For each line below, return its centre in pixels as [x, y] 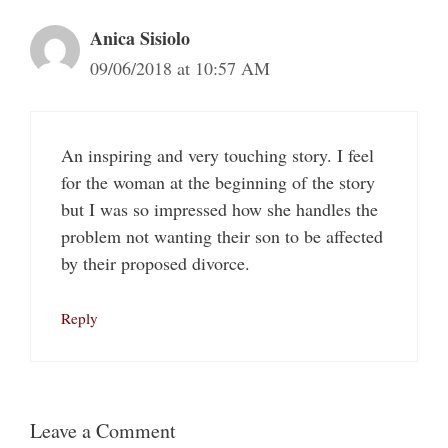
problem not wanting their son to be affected [222, 236]
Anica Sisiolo [140, 38]
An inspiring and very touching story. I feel [217, 155]
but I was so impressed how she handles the [219, 209]
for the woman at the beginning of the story [218, 182]
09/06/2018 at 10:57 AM [180, 68]
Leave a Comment [103, 431]
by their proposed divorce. [155, 263]
